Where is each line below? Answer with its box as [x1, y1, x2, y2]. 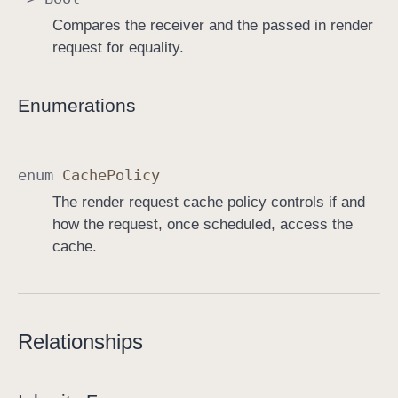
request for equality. [52, 39, 184, 57]
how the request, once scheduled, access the [52, 215, 353, 233]
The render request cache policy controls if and [52, 193, 365, 211]
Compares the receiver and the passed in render [52, 17, 373, 35]
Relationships [18, 329, 143, 354]
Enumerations [18, 95, 136, 116]
